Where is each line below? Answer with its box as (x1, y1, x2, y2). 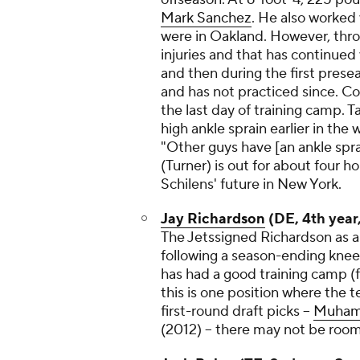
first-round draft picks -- (161, 302, 313, 321)
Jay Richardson (161, 210, 265, 228)
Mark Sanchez (161, 9, 252, 27)
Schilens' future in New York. (161, 175, 342, 194)
